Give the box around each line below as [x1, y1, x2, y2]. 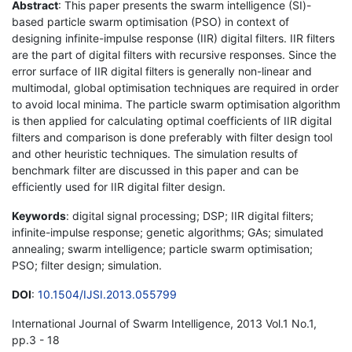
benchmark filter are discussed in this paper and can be [12, 163, 299, 177]
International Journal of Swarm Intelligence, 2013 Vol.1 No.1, [12, 316, 317, 330]
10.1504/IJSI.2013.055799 [38, 287, 177, 301]
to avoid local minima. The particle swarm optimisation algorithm [12, 97, 340, 111]
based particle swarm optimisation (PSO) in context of [12, 14, 289, 28]
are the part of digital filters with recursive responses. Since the [12, 47, 336, 61]
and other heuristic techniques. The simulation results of [12, 146, 298, 160]
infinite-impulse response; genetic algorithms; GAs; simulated [12, 225, 324, 239]
